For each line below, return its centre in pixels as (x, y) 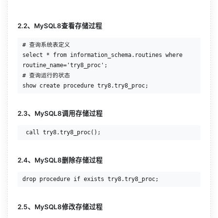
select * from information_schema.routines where (102, 55)
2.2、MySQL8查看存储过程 (60, 26)
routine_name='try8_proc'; (65, 65)
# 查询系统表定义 (46, 45)
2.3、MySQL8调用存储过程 (60, 114)
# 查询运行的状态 (46, 76)
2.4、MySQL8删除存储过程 (60, 160)
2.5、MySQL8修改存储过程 (60, 207)
